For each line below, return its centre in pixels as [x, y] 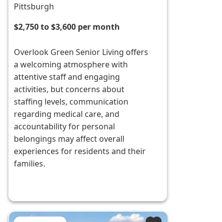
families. [30, 164]
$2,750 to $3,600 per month [67, 27]
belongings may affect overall [69, 139]
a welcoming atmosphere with [71, 65]
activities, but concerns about [69, 89]
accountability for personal [65, 127]
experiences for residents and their [80, 151]
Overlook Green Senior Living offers [81, 52]
